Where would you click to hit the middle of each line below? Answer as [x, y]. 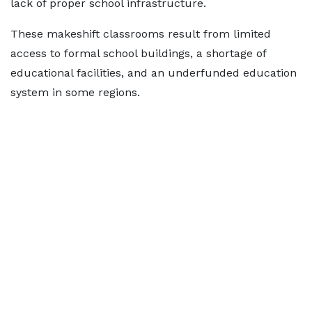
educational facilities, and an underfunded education [154, 73]
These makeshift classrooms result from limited [141, 34]
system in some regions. [75, 92]
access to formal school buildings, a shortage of [138, 53]
